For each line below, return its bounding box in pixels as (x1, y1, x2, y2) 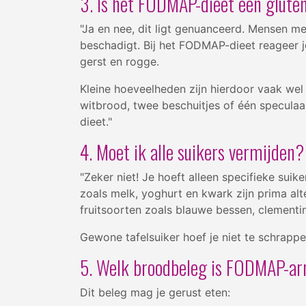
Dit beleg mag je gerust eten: (80, 285, 230, 299)
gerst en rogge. (80, 54, 159, 68)
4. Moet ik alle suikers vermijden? (80, 137, 304, 166)
